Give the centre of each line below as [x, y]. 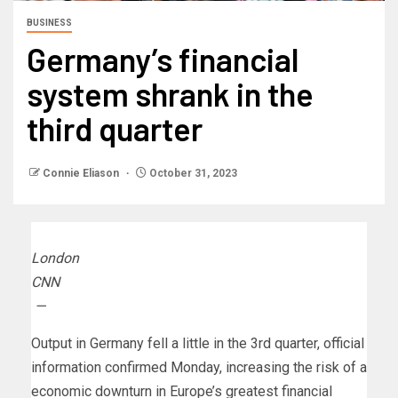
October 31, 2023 [192, 174]
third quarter [115, 129]
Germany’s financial [163, 60]
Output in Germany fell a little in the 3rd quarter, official [198, 344]
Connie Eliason [82, 174]
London [55, 259]
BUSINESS [49, 23]
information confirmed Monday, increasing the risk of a [199, 368]
